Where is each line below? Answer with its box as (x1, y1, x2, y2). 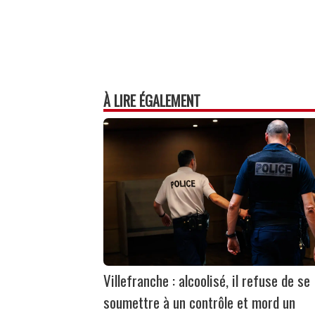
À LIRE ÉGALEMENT (103, 90, 200, 112)
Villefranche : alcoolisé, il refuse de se (103, 269, 310, 292)
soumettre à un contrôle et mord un (103, 291, 295, 314)
